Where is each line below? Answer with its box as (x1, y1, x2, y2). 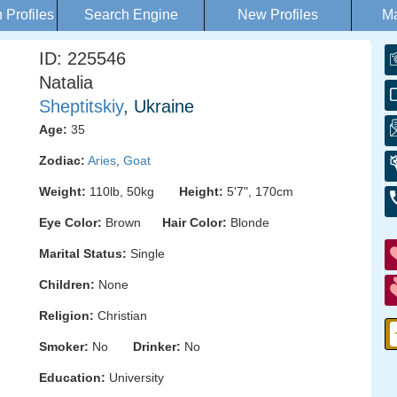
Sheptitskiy (39, 97, 123, 116)
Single (127, 246, 165, 261)
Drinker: (133, 339, 181, 354)
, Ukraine (123, 97, 194, 116)
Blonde (227, 215, 269, 230)
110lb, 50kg (86, 184, 179, 198)
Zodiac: (39, 153, 85, 167)
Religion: (39, 308, 94, 323)
